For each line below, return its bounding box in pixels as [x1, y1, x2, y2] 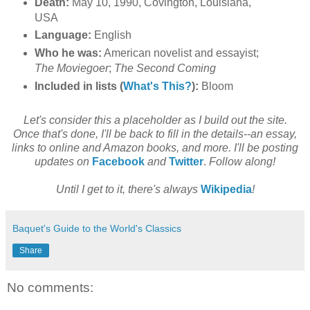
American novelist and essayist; [101, 47, 259, 60]
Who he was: [34, 47, 102, 60]
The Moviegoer [34, 62, 109, 75]
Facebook [92, 156, 145, 168]
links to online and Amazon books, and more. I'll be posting [12, 142, 298, 154]
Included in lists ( [34, 80, 123, 93]
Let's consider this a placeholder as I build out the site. [23, 114, 287, 127]
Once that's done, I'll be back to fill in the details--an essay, [13, 128, 297, 140]
